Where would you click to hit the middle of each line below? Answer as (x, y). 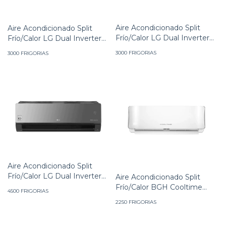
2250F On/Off (139, 197)
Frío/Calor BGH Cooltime (159, 187)
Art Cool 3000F (143, 48)
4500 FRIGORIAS (28, 191)
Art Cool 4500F (34, 186)
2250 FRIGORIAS (136, 202)
